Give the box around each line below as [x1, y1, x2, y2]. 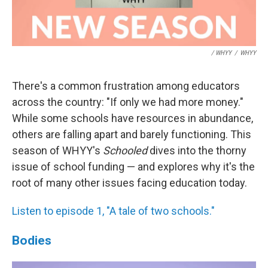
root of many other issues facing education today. [12, 176, 247, 189]
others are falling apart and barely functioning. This [12, 128, 251, 141]
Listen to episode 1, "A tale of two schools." [12, 205, 215, 217]
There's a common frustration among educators [12, 80, 240, 92]
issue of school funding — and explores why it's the [12, 160, 255, 173]
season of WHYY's [12, 144, 103, 157]
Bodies [12, 233, 51, 248]
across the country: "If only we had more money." [12, 96, 243, 108]
